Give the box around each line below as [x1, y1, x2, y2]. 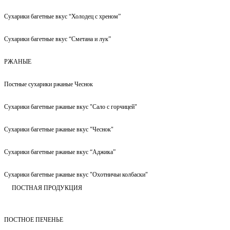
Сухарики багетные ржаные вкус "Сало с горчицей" [4, 103, 137, 110]
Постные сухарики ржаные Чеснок [4, 80, 93, 88]
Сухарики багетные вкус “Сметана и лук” [4, 35, 111, 43]
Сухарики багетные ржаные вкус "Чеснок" [4, 125, 113, 133]
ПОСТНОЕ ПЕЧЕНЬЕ [4, 216, 63, 223]
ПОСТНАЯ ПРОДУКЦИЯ [12, 184, 82, 191]
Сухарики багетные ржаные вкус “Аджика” [4, 148, 116, 156]
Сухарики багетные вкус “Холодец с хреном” [4, 12, 121, 20]
